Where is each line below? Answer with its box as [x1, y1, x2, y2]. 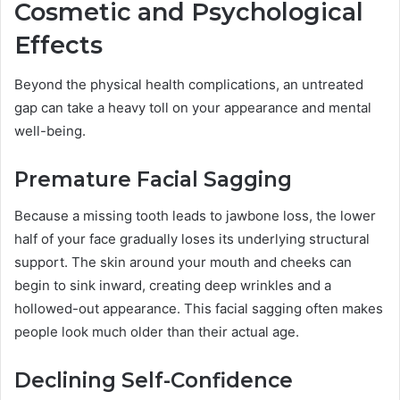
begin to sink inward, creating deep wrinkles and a [14, 276, 331, 294]
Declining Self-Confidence [14, 367, 293, 393]
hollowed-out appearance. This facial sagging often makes [14, 299, 383, 317]
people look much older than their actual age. [14, 322, 299, 340]
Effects [14, 29, 103, 60]
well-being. [14, 122, 86, 140]
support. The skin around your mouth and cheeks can [14, 253, 352, 271]
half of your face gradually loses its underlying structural [14, 229, 370, 247]
